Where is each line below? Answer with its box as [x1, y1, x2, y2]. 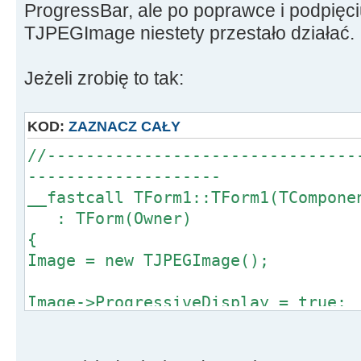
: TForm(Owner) [27, 209, 192, 229]
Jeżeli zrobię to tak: [24, 68, 184, 89]
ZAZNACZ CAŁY [68, 118, 180, 135]
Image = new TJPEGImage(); [27, 251, 269, 271]
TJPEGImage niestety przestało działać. [24, 23, 355, 44]
